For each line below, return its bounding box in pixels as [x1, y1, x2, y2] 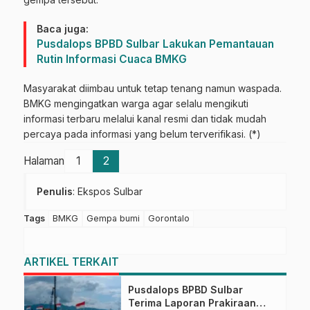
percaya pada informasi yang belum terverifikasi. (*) [24, 128, 261, 140]
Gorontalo [148, 213, 190, 224]
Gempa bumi [86, 213, 140, 224]
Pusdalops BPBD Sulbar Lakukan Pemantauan [37, 37, 274, 51]
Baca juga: [37, 23, 89, 35]
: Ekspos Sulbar [73, 185, 143, 198]
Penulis [37, 185, 73, 198]
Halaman [24, 154, 64, 168]
